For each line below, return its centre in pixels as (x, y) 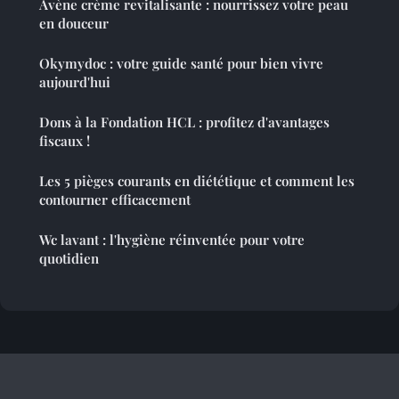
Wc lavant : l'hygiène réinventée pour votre (172, 240)
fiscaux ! (65, 141)
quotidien (69, 259)
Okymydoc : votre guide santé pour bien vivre (181, 64)
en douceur (74, 24)
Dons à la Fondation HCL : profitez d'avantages (184, 122)
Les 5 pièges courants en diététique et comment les (197, 181)
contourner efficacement (115, 200)
